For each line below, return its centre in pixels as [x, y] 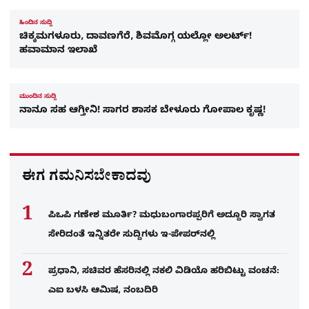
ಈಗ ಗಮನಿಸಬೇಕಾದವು [87, 179]
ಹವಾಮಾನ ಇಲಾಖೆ [58, 52]
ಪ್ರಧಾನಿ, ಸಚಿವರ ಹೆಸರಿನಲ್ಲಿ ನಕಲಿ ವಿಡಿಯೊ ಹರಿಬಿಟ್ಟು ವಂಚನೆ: [164, 272]
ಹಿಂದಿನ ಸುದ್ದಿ [36, 24]
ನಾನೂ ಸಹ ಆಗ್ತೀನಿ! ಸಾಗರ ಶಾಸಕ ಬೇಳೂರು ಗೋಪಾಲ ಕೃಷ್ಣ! [142, 112]
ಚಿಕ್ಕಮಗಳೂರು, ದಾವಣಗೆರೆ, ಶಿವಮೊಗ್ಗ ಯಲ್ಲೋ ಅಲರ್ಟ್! [136, 38]
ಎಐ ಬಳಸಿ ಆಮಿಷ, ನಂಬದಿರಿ [103, 291]
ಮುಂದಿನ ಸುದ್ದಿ [38, 98]
